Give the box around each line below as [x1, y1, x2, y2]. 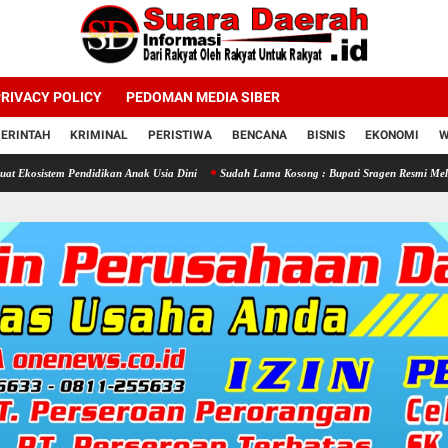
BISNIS [307, 127, 345, 142]
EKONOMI [365, 127, 419, 142]
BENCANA [232, 127, 287, 142]
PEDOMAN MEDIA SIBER [126, 88, 280, 105]
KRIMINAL [70, 127, 128, 142]
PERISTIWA [148, 127, 212, 142]
